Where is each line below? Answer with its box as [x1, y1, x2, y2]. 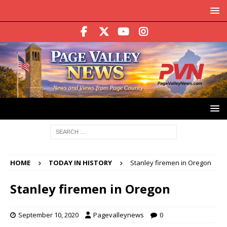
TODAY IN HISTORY [49, 158, 112, 168]
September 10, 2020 [18, 210, 79, 220]
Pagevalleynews [93, 210, 144, 220]
